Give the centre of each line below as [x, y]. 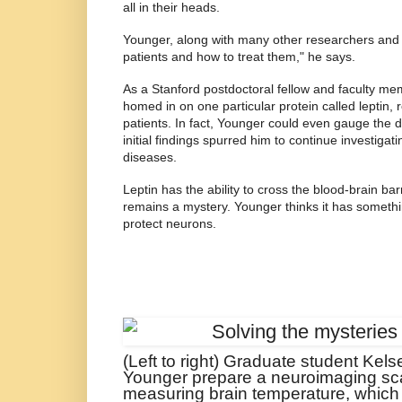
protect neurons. [170, 223]
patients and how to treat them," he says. [239, 56]
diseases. [150, 157]
